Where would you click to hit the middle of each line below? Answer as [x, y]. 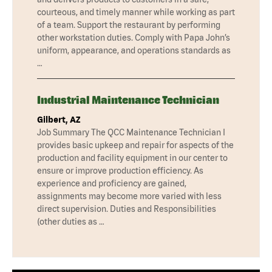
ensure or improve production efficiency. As [120, 170]
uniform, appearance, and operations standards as [134, 50]
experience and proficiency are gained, [112, 183]
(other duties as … [71, 221]
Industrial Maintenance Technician [128, 100]
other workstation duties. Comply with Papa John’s [134, 37]
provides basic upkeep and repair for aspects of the [135, 145]
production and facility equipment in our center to [132, 158]
